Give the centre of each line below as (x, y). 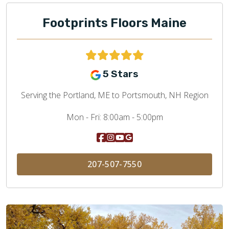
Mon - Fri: (84, 117)
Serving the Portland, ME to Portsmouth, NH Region (114, 95)
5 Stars (121, 74)
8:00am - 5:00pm (132, 117)
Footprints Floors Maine (114, 23)
